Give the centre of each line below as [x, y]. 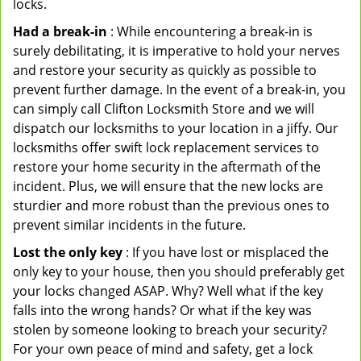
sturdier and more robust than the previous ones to [171, 205]
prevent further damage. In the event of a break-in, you [179, 89]
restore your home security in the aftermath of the [167, 167]
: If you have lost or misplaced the [226, 252]
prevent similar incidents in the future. [129, 225]
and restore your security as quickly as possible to [165, 70]
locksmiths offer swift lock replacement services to [166, 147]
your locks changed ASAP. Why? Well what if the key [168, 291]
